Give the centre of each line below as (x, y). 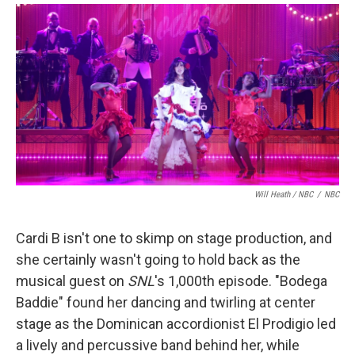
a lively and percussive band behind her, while (158, 345)
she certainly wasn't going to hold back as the (158, 259)
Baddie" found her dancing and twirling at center (166, 302)
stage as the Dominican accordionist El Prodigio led (176, 323)
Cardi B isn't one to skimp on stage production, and (174, 238)
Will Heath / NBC (284, 194)
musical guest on (72, 281)
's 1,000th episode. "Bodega (241, 281)
